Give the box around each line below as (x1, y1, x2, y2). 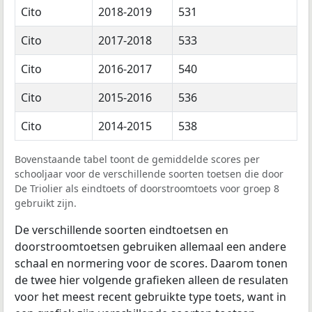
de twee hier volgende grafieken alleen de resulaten (15, 272, 288, 288)
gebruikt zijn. (15, 196, 77, 210)
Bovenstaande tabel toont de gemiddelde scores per (15, 152, 260, 166)
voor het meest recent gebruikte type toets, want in (15, 288, 286, 304)
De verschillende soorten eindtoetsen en (15, 221, 228, 237)
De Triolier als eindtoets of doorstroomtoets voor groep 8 (15, 181, 279, 195)
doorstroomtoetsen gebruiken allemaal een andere (15, 238, 286, 254)
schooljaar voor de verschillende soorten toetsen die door (15, 166, 283, 180)
